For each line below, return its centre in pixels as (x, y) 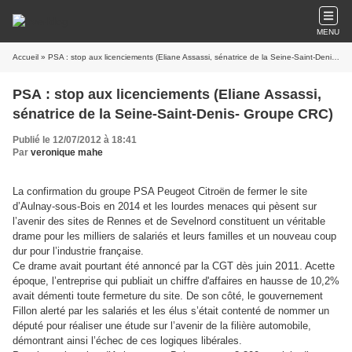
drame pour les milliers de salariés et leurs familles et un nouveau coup (174, 236)
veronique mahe (67, 152)
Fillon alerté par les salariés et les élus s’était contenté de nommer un (171, 311)
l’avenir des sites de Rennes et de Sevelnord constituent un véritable (169, 221)
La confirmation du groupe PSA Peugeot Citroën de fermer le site (160, 191)
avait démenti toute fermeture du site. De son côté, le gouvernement (168, 296)
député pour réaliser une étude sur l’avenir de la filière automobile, (162, 326)
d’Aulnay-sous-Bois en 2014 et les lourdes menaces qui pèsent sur (165, 206)
